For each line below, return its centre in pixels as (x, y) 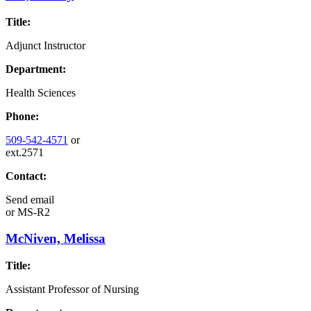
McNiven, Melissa (56, 239)
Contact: (26, 176)
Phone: (22, 116)
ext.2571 (25, 152)
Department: (36, 69)
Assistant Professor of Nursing (72, 289)
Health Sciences (41, 92)
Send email (30, 199)
